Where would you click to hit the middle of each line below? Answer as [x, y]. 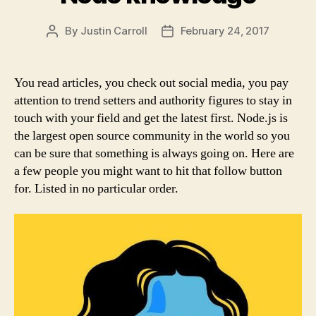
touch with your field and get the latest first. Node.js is [151, 118]
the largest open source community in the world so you [152, 136]
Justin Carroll [114, 31]
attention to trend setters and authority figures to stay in [153, 101]
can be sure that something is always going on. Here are [154, 153]
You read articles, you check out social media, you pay [151, 83]
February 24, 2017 [225, 31]
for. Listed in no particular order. [96, 189]
